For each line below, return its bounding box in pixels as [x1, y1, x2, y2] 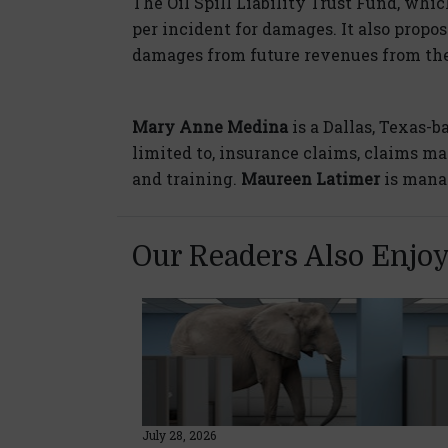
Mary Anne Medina [132, 115, 288, 137]
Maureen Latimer [241, 167, 380, 189]
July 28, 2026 [142, 426, 216, 443]
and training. [132, 167, 241, 189]
